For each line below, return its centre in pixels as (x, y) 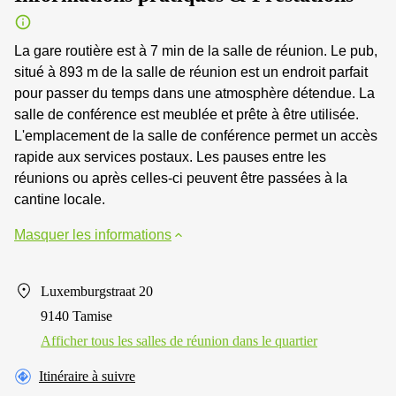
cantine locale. (60, 199)
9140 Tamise (76, 316)
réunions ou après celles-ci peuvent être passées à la (181, 178)
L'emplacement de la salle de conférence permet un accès (196, 135)
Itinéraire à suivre (87, 376)
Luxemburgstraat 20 (97, 291)
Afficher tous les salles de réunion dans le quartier (179, 340)
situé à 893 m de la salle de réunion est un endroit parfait (191, 72)
